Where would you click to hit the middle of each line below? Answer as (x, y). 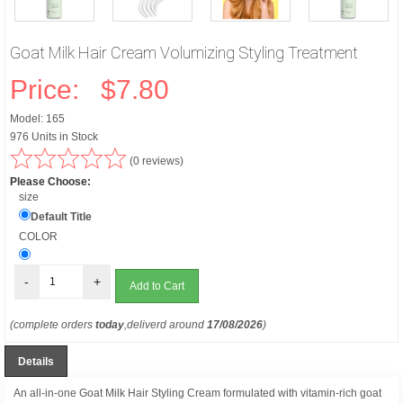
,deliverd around (166, 325)
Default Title (61, 217)
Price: (52, 90)
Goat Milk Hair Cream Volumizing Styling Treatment (184, 53)
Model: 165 (37, 119)
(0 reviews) (155, 161)
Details (36, 362)
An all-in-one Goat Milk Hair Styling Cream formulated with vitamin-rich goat (197, 394)
